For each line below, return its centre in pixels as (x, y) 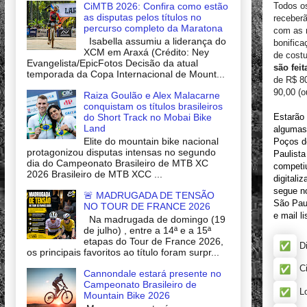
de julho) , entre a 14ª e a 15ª (147, 230)
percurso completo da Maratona (153, 28)
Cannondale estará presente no (152, 273)
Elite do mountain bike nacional (151, 141)
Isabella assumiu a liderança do (155, 41)
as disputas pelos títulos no (142, 17)
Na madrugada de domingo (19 (154, 219)
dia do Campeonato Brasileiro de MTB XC (118, 163)
